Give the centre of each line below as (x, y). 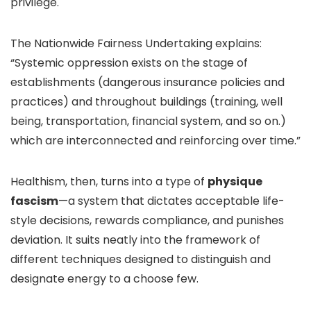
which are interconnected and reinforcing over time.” (155, 141)
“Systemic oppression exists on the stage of (129, 63)
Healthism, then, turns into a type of (109, 182)
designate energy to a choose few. (104, 279)
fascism (34, 201)
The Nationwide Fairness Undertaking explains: (136, 43)
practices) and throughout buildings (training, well (146, 102)
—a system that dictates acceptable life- (171, 201)
